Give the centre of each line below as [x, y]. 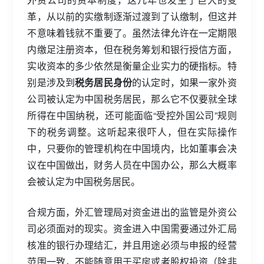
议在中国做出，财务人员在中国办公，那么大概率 [132, 164]
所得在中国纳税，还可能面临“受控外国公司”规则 [132, 115]
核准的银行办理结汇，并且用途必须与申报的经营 [132, 245]
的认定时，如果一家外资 [184, 82]
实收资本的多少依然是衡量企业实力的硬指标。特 [132, 65]
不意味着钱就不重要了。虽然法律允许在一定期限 [132, 32]
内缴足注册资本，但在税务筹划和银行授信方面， [132, 49]
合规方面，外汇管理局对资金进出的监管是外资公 [132, 212]
